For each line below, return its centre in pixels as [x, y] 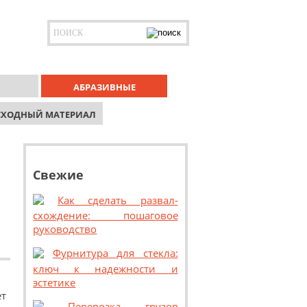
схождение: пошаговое [106, 216]
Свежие [59, 175]
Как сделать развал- [118, 200]
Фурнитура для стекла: [115, 253]
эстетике [54, 282]
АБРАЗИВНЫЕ [104, 87]
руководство [65, 229]
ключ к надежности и [106, 268]
